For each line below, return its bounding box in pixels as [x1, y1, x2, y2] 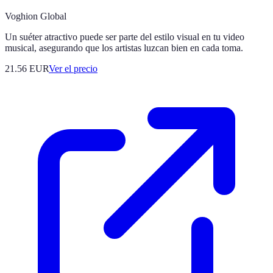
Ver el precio [49, 63, 97, 74]
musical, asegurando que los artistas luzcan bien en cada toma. [5, 42, 243, 53]
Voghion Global [5, 10, 66, 21]
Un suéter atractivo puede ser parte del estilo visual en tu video [5, 31, 244, 42]
